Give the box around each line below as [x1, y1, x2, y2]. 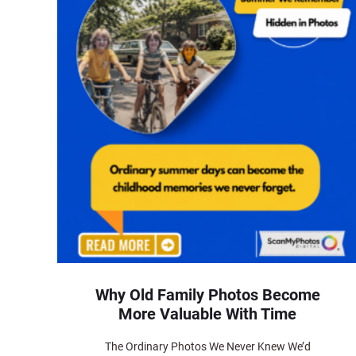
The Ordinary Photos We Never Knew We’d [104, 339, 311, 353]
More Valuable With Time [118, 304, 297, 323]
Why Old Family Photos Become [95, 284, 320, 304]
